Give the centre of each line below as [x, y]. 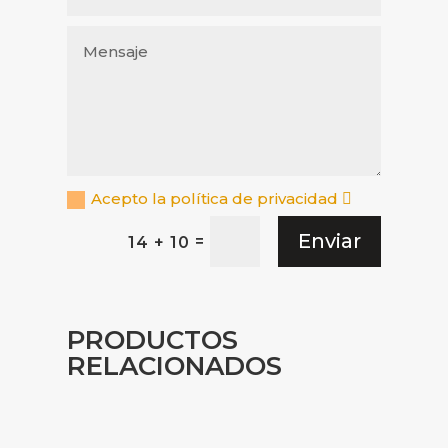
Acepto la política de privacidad [217, 198]
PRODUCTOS [153, 339]
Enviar [329, 241]
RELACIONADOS [175, 365]
